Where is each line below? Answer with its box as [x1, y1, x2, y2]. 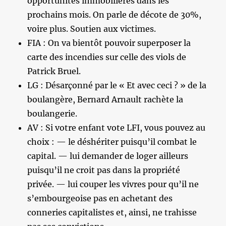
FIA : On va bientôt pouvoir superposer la [27, 37, 191, 48]
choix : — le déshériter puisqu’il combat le [27, 136, 197, 147]
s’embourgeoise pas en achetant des [27, 193, 173, 203]
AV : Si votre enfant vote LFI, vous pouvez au [27, 122, 206, 133]
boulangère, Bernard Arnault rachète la [27, 94, 184, 104]
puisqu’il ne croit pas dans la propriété [27, 164, 181, 175]
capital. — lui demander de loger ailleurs [27, 150, 189, 161]
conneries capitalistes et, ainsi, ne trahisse [27, 207, 197, 217]
